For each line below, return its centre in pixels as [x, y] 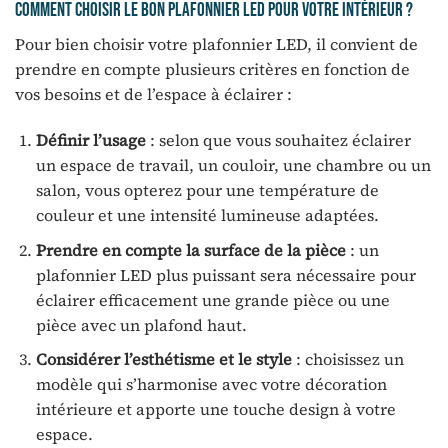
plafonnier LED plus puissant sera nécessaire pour [225, 274]
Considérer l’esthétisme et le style [163, 359]
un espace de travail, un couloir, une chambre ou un [233, 165]
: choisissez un [347, 359]
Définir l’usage [90, 140]
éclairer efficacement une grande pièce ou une [212, 299]
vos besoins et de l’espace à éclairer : [153, 94]
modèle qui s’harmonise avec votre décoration [211, 384]
